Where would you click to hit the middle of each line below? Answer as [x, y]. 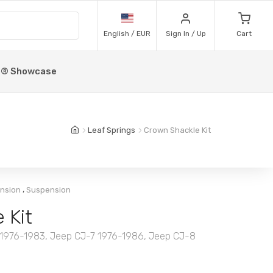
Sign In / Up [186, 34]
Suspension [48, 190]
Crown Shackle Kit [177, 130]
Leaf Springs [112, 130]
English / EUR [127, 34]
